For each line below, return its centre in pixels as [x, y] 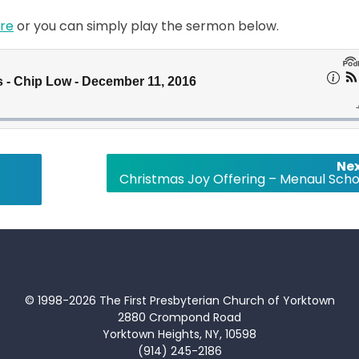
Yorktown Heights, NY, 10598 [179, 334]
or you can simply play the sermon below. [146, 26]
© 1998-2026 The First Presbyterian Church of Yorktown [179, 300]
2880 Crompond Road [179, 317]
